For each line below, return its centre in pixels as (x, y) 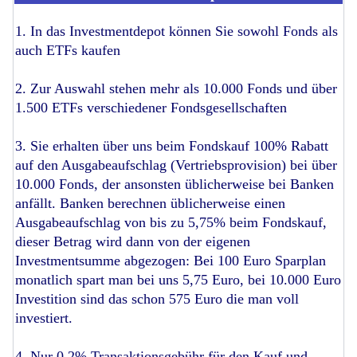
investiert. (44, 318)
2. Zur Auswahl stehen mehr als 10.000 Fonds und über (176, 88)
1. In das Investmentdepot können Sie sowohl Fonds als (177, 31)
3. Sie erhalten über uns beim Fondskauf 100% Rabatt (172, 145)
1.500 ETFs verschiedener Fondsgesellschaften (151, 107)
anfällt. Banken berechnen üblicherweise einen (150, 203)
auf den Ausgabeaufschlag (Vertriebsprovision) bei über (176, 165)
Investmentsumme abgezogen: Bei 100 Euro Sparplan (171, 260)
